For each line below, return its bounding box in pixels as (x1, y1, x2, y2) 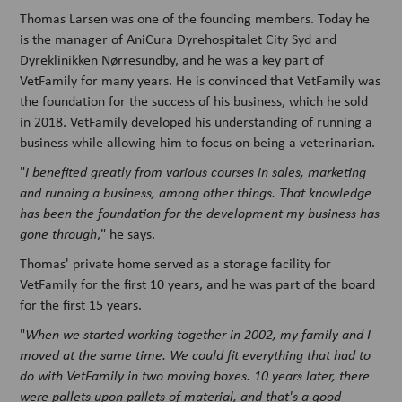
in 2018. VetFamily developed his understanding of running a (20, 111, 373, 131)
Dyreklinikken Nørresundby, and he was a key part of (20, 49, 325, 69)
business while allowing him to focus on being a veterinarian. (20, 132, 376, 152)
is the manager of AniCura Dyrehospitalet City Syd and (20, 29, 337, 48)
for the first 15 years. (20, 294, 143, 314)
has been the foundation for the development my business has (20, 203, 380, 222)
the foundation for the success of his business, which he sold (20, 91, 369, 110)
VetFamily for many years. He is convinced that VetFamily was (20, 70, 381, 90)
